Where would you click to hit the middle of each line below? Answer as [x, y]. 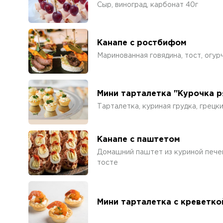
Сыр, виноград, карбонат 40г [148, 5]
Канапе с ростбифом [142, 43]
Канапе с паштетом [139, 139]
